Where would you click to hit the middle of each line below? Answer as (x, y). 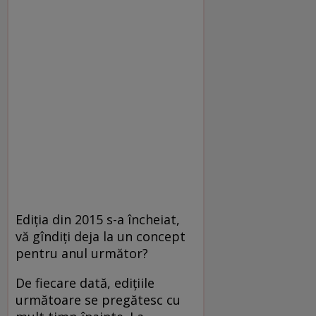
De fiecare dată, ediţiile (85, 282)
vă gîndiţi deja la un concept (101, 236)
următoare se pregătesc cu (98, 299)
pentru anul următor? (84, 253)
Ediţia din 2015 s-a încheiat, (98, 219)
